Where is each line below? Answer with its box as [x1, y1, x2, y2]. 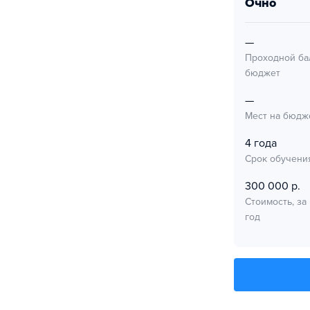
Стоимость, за [245, 196, 307, 208]
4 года [245, 136, 277, 150]
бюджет [245, 67, 280, 79]
